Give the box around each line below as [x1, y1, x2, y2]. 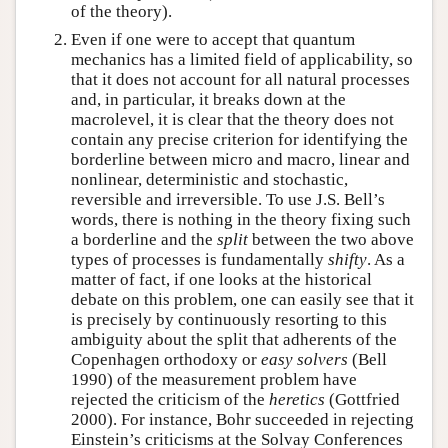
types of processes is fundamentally [71, 249, 328, 269]
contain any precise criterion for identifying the [71, 129, 408, 149]
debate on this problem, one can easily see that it [71, 289, 414, 309]
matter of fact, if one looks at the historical [71, 269, 372, 289]
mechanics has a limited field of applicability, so [71, 49, 413, 69]
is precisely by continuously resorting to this [71, 309, 387, 329]
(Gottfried [325, 389, 400, 409]
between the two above [248, 229, 414, 249]
